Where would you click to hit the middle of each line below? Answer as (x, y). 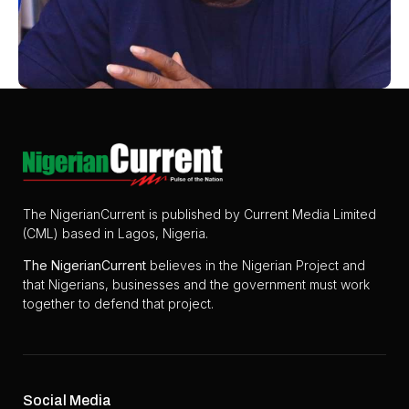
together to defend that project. (118, 304)
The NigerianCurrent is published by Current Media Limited (199, 214)
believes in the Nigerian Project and (256, 266)
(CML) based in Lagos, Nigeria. (115, 233)
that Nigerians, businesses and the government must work (196, 285)
